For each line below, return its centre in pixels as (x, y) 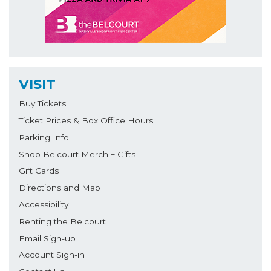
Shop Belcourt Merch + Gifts (77, 154)
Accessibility (44, 204)
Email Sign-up (47, 238)
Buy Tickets (42, 104)
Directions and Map (60, 188)
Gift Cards (39, 171)
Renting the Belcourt (62, 221)
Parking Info (44, 137)
